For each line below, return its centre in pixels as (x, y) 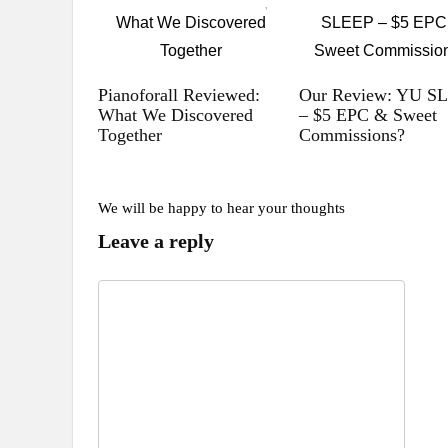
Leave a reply (156, 240)
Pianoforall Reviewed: (179, 94)
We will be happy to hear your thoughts (221, 207)
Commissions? (352, 134)
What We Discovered (176, 114)
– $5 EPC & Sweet (368, 114)
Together (130, 134)
